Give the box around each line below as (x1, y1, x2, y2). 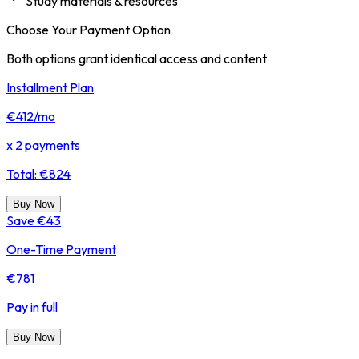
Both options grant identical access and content (6, 50, 267, 67)
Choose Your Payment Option (6, 21, 171, 38)
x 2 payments (6, 136, 80, 153)
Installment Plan (6, 79, 94, 95)
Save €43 (6, 212, 61, 228)
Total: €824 (6, 165, 71, 182)
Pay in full (6, 298, 58, 315)
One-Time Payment (6, 240, 116, 257)
